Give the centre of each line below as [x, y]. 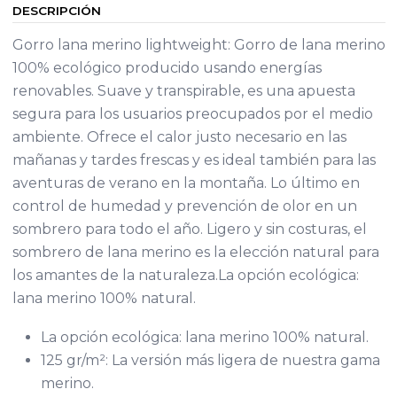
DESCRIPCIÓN [56, 11]
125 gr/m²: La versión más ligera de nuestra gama [210, 360]
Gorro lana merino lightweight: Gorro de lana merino [198, 45]
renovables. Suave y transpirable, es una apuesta [183, 91]
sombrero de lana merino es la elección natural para [195, 252]
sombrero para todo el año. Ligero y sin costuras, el [189, 229]
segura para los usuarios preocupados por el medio [192, 114]
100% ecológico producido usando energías [167, 68]
